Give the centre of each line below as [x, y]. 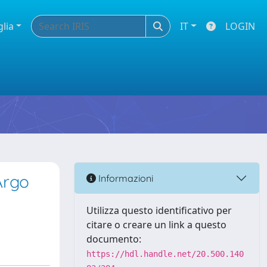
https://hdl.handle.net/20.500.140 [165, 254]
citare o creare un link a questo [156, 225]
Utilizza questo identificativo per [159, 210]
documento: [114, 239]
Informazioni [125, 178]
